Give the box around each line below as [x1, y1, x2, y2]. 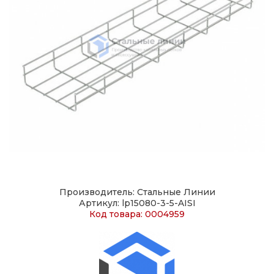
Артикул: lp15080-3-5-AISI [78, 198, 196, 209]
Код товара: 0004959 [89, 209, 185, 220]
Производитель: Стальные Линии [59, 187, 215, 198]
